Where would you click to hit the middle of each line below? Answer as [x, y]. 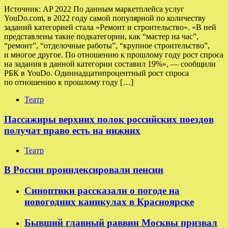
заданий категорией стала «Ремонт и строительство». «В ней [110, 27]
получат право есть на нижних [72, 130]
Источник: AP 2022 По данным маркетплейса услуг [94, 9]
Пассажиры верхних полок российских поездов [109, 119]
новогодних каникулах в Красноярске [109, 202]
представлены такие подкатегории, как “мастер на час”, [101, 37]
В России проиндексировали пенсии [84, 170]
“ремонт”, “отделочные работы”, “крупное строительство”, [107, 46]
